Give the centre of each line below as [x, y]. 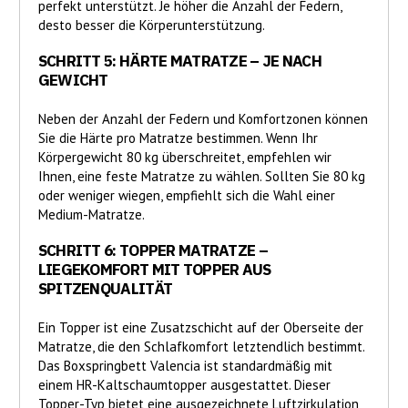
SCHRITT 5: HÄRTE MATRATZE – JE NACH [179, 61]
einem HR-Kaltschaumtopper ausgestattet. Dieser [184, 385]
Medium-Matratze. [91, 215]
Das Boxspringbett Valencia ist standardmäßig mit [185, 366]
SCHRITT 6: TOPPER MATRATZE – [153, 251]
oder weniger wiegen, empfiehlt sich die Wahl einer [186, 196]
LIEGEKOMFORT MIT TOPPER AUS [154, 270]
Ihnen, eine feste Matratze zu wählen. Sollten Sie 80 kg [201, 177]
